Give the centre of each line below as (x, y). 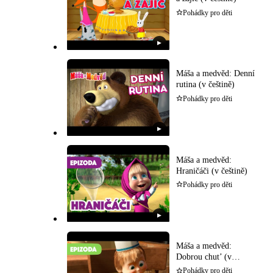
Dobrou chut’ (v (204, 257)
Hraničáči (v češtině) (211, 171)
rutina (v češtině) (205, 85)
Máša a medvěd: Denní (215, 74)
